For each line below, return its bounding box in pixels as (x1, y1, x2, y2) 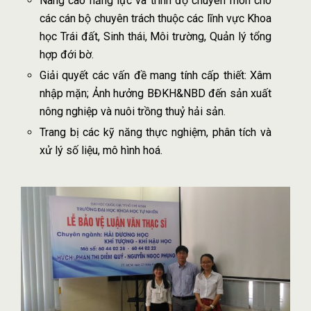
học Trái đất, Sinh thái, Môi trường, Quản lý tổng (39, 30, 272, 44)
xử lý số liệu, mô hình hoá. (39, 144, 162, 158)
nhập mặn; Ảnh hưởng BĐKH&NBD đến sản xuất (39, 87, 272, 101)
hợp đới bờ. (39, 48, 94, 62)
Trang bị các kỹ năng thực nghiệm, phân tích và (39, 126, 272, 140)
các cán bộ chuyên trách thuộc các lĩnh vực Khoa (39, 12, 272, 26)
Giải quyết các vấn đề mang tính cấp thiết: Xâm (39, 69, 272, 83)
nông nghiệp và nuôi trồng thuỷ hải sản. (39, 105, 226, 119)
